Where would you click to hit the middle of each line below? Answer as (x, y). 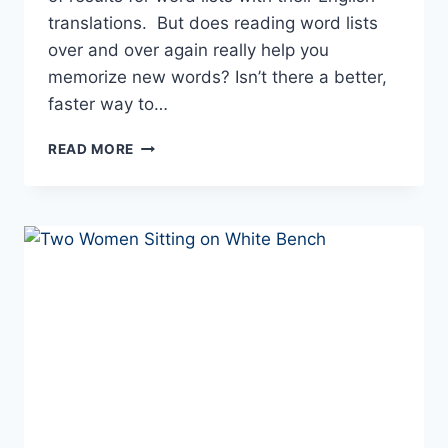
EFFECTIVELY (182, 333)
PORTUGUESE (183, 249)
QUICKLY (166, 291)
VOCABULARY (184, 270)
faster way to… (108, 104)
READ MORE (91, 149)
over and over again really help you (188, 50)
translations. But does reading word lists (213, 23)
